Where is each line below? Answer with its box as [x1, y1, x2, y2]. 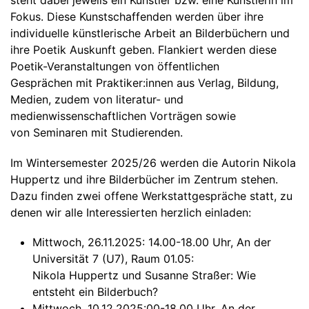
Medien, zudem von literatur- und [10, 92, 183, 107]
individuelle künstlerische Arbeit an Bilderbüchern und [10, 26, 290, 41]
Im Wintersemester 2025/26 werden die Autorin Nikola [10, 155, 296, 170]
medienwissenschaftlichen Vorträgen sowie [10, 109, 236, 123]
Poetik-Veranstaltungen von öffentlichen [10, 59, 219, 74]
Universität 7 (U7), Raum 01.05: [32, 251, 197, 266]
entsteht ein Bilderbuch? [32, 284, 158, 299]
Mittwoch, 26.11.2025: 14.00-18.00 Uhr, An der [32, 235, 271, 249]
